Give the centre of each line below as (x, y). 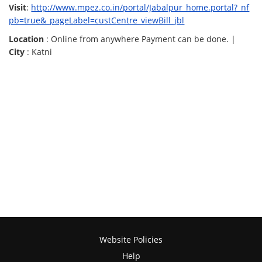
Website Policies (131, 239)
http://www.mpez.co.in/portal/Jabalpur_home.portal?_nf (140, 8)
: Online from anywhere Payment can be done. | (140, 39)
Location (27, 39)
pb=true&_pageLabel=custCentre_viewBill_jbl (97, 20)
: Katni (39, 52)
